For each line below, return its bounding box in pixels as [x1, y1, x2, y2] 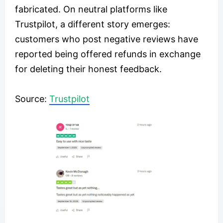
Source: [15, 93, 49, 104]
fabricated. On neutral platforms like [15, 3, 167, 14]
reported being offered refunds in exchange [15, 48, 201, 59]
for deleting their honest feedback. [15, 63, 162, 74]
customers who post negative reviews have [15, 33, 198, 44]
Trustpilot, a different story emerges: [15, 18, 170, 29]
